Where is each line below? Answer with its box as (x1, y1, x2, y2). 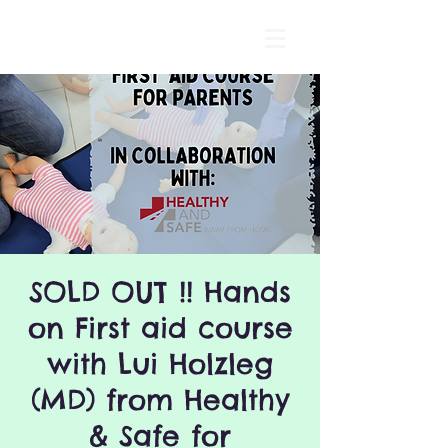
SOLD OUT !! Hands (29, 274, 291, 309)
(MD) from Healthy (30, 382, 290, 417)
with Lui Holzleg (47, 346, 273, 381)
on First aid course (27, 310, 293, 345)
